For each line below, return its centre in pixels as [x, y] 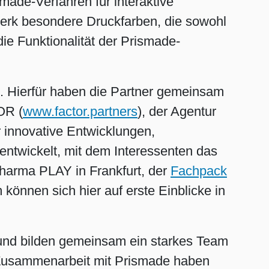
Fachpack [199, 171]
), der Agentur [177, 111]
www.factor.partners [80, 111]
